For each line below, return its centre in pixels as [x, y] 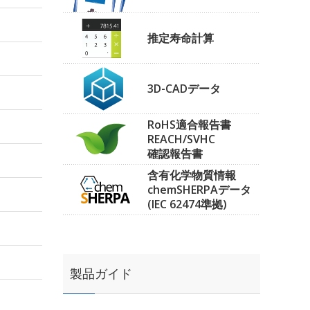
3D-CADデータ [184, 88]
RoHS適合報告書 [189, 124]
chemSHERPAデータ [199, 189]
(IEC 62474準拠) [187, 204]
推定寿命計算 [181, 38]
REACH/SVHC [181, 139]
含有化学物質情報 [192, 175]
